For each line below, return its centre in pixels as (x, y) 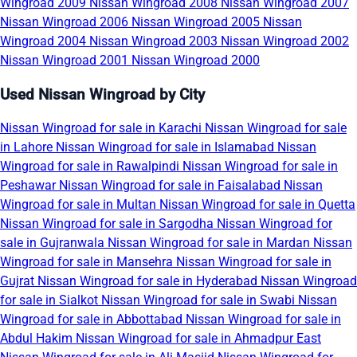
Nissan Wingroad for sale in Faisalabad (171, 186)
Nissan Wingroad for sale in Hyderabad (149, 281)
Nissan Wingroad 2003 (155, 41)
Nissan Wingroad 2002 (285, 41)
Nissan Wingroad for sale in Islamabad (167, 147)
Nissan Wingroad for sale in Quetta (257, 205)
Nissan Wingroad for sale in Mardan (210, 243)
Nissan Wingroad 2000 (196, 60)
